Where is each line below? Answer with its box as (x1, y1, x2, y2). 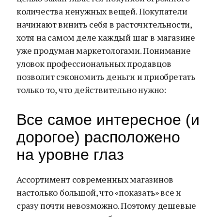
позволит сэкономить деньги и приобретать (16, 71, 195, 82)
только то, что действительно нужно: (16, 84, 166, 95)
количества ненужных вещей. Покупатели (16, 5, 187, 17)
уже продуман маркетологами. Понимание (16, 45, 191, 56)
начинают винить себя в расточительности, (16, 18, 192, 30)
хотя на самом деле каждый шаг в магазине (16, 31, 195, 43)
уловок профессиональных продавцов (16, 58, 171, 69)
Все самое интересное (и (16, 111, 200, 128)
